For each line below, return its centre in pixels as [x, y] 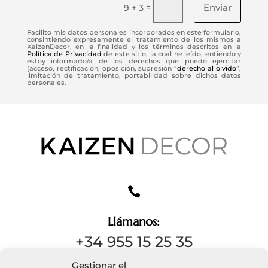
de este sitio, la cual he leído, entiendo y [171, 54]
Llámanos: [134, 222]
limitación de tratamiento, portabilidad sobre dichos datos [134, 76]
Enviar [218, 7]
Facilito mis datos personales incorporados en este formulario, [134, 33]
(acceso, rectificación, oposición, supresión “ [102, 68]
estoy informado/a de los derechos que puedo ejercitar [134, 61]
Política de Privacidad [64, 54]
